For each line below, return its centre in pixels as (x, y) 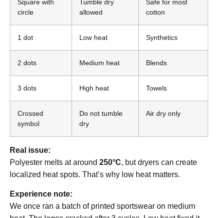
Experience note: (41, 194)
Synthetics (162, 38)
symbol (28, 124)
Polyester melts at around (54, 163)
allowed (91, 12)
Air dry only (163, 114)
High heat (94, 88)
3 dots (27, 88)
